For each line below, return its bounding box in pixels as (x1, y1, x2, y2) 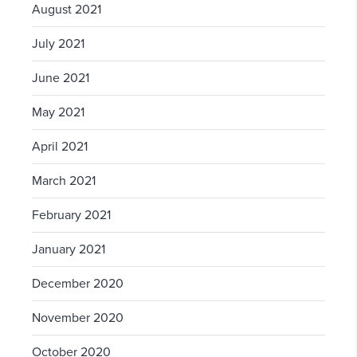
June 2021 (32, 70, 89, 87)
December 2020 (32, 276, 124, 292)
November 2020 (32, 310, 124, 327)
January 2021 (32, 241, 105, 258)
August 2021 (32, 2, 101, 18)
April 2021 (32, 139, 88, 155)
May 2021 (32, 104, 84, 121)
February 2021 (32, 207, 111, 224)
